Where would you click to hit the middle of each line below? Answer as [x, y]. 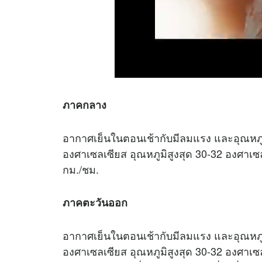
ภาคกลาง [85, 105]
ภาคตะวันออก [95, 202]
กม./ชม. [81, 169]
